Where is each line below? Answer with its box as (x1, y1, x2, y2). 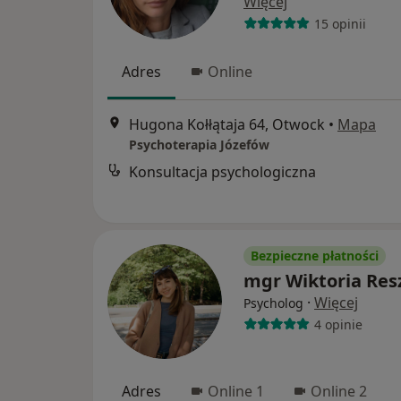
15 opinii (313, 14, 366, 32)
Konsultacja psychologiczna (129, 162, 316, 183)
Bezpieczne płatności (251, 247, 379, 264)
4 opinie (313, 315, 363, 333)
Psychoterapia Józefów (129, 136, 269, 154)
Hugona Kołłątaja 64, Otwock (129, 115, 325, 135)
